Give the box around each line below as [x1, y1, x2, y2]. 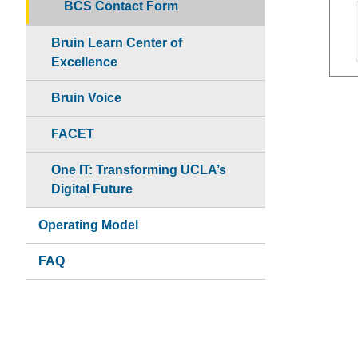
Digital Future [51, 181, 133, 196]
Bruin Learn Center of [51, 35, 182, 50]
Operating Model [38, 217, 138, 232]
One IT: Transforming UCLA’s [51, 162, 226, 177]
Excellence [51, 54, 117, 69]
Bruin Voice [51, 90, 121, 105]
